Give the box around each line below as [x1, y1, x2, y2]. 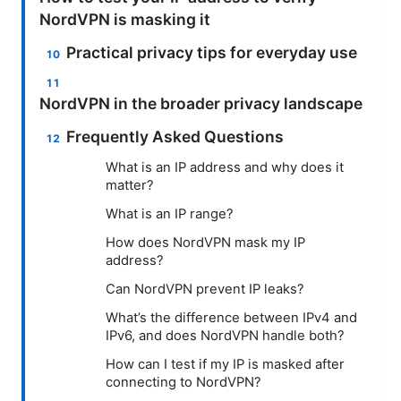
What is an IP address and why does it [106, 158, 344, 175]
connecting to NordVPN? [106, 373, 261, 390]
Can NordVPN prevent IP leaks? [106, 280, 304, 297]
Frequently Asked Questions [66, 126, 285, 146]
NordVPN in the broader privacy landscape [39, 93, 363, 113]
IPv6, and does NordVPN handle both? [106, 327, 345, 344]
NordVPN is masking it [39, 9, 210, 29]
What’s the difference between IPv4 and [106, 309, 357, 326]
